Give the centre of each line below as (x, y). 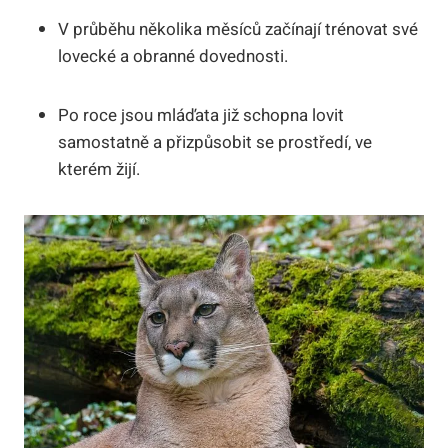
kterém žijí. (99, 170)
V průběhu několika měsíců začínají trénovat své (238, 30)
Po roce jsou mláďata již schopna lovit (201, 116)
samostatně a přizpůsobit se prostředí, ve (215, 143)
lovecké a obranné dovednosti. (173, 57)
